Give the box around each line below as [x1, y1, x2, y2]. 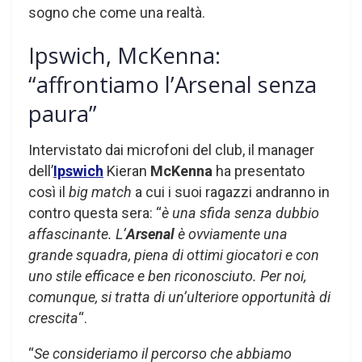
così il [28, 183, 69, 201]
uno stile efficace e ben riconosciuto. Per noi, [28, 267, 306, 285]
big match [69, 183, 132, 201]
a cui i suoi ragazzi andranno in [132, 183, 330, 201]
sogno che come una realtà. [28, 3, 205, 21]
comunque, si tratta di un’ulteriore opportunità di [28, 288, 330, 306]
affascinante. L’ [28, 225, 126, 243]
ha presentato [213, 162, 305, 180]
